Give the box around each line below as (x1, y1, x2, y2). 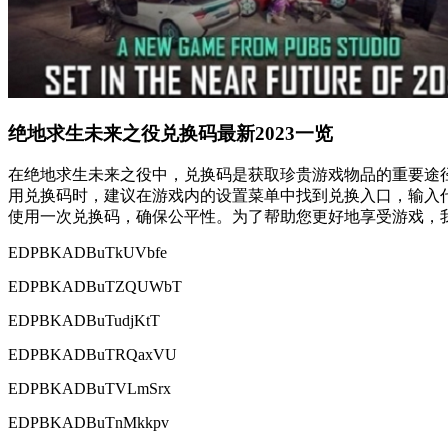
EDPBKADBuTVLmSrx (8, 380, 171, 398)
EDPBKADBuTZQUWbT (8, 278, 182, 296)
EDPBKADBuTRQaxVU (8, 346, 177, 364)
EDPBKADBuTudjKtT (8, 312, 160, 330)
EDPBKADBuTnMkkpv (8, 414, 169, 432)
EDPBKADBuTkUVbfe (8, 244, 167, 262)
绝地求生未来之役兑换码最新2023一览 (8, 122, 333, 144)
